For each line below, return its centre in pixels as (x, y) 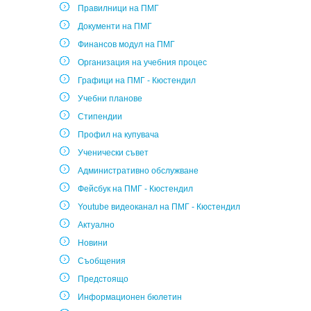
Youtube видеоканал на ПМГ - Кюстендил (159, 207)
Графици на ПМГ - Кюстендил (137, 81)
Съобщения (102, 261)
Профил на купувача (118, 135)
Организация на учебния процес (142, 62)
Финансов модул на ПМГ (126, 44)
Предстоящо (103, 279)
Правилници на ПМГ (118, 8)
